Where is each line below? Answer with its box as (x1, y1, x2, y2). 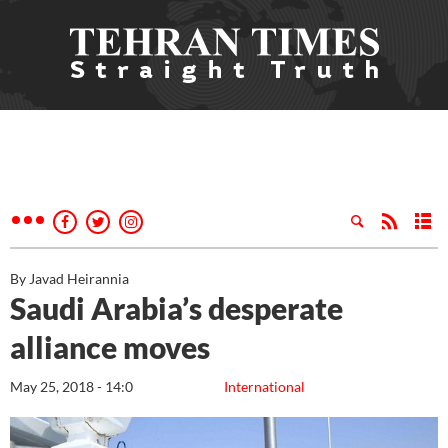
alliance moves (10, 329, 210, 365)
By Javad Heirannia (10, 270, 129, 287)
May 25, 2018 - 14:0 (10, 378, 133, 395)
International (224, 378, 305, 395)
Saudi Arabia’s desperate (10, 290, 343, 326)
